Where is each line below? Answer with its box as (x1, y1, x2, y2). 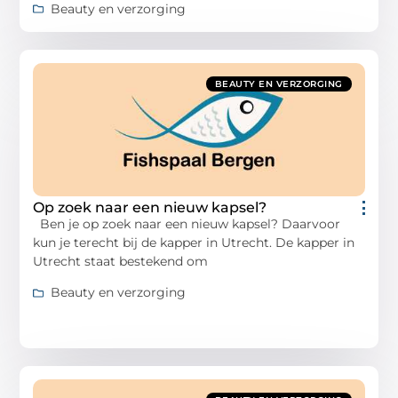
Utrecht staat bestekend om (33, 252, 209, 269)
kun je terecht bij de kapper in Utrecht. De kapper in (33, 234, 355, 251)
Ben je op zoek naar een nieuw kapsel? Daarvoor (33, 215, 341, 232)
